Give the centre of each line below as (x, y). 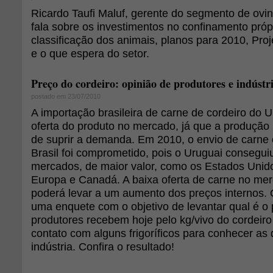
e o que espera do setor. (90, 53)
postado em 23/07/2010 (66, 96)
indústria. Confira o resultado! (103, 246)
